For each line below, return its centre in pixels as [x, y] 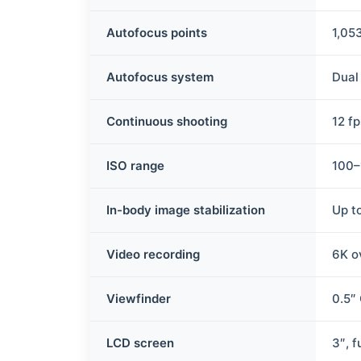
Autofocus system [160, 77]
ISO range [136, 166]
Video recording [154, 254]
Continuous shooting [167, 121]
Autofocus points [157, 33]
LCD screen [141, 343]
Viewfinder [139, 299]
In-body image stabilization [186, 210]
